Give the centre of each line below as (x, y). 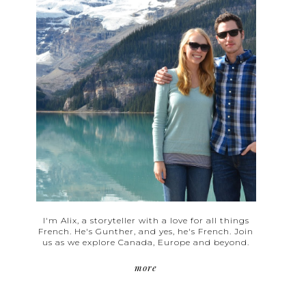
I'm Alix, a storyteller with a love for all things (146, 221)
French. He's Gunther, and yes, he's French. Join (146, 232)
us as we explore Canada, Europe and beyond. (146, 242)
